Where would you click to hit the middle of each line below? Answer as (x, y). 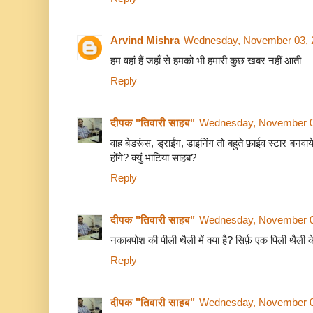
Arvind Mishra (145, 41)
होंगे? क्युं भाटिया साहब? (153, 158)
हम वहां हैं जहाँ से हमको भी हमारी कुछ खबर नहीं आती (206, 61)
